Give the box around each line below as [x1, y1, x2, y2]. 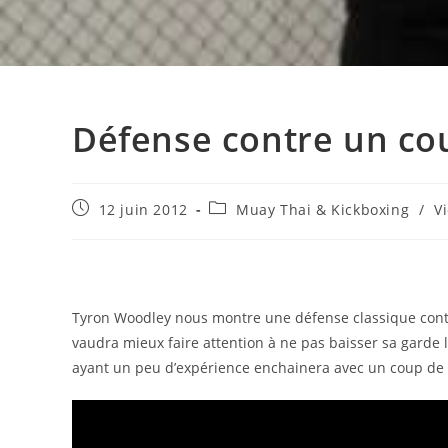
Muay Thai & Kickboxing [236, 200, 410, 219]
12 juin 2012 [98, 200, 188, 219]
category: [208, 217, 275, 236]
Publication [71, 198, 153, 217]
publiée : [71, 217, 136, 236]
